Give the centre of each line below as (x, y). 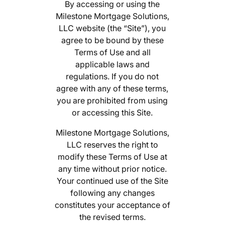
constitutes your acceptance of (112, 205)
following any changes (112, 193)
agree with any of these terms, (113, 89)
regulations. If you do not (113, 77)
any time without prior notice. (112, 169)
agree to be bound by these (112, 40)
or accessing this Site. (113, 113)
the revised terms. (112, 217)
